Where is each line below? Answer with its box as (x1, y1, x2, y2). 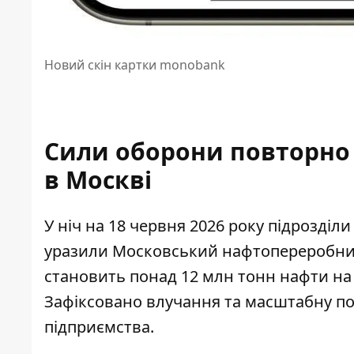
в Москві (44, 164, 152, 197)
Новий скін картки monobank (44, 56, 225, 74)
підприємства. (44, 316, 154, 338)
